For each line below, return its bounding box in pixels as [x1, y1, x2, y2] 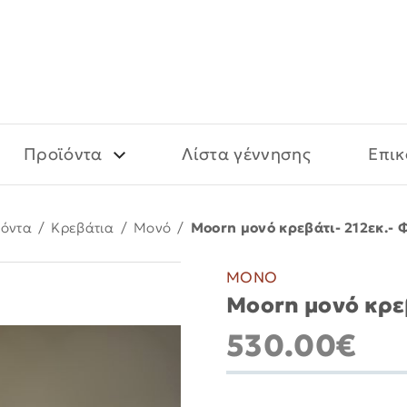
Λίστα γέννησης [182, 144, 311, 164]
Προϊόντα [23, 144, 103, 164]
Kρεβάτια [51, 219, 114, 236]
